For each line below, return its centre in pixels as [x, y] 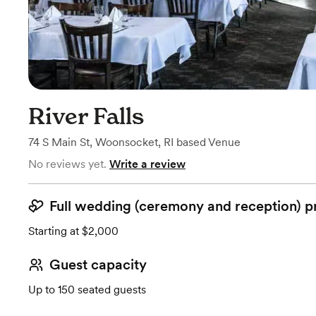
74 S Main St [59, 142]
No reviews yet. [67, 164]
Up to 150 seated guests [87, 290]
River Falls [86, 116]
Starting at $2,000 [73, 231]
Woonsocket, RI [134, 142]
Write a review [147, 164]
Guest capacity [98, 265]
